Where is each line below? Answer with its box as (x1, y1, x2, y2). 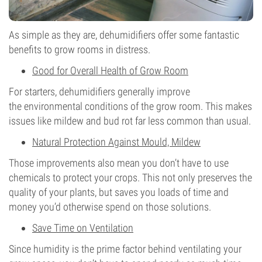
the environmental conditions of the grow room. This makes (9, 100, 252, 112)
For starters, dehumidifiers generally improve (9, 85, 190, 98)
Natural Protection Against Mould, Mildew (32, 136, 201, 148)
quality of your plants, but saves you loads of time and (9, 186, 229, 198)
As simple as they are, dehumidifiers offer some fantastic (9, 29, 239, 41)
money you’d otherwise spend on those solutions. (9, 201, 211, 213)
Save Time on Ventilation (32, 222, 133, 234)
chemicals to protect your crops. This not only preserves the (9, 171, 252, 184)
